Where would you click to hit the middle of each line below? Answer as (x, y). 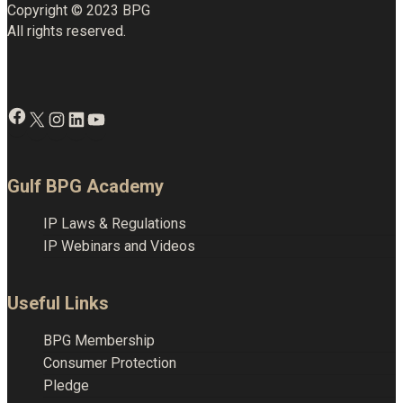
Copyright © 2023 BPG (79, 11)
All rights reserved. (67, 31)
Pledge (66, 386)
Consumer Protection (110, 363)
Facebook (57, 105)
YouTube (132, 109)
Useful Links (58, 304)
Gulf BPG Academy (85, 187)
